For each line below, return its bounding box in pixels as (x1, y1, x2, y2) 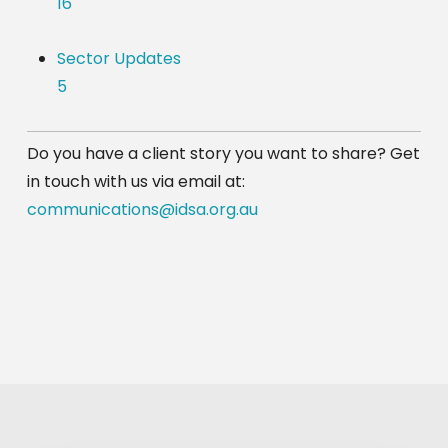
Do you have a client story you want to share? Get (26, 141, 420, 165)
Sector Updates (56, 46, 181, 70)
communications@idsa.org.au (26, 197, 258, 221)
